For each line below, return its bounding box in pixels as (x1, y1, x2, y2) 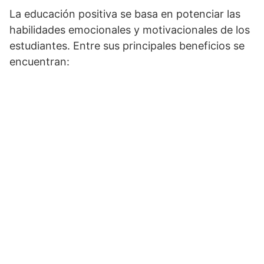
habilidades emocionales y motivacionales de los (9, 24, 250, 37)
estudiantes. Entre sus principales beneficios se (9, 39, 245, 52)
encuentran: (9, 55, 70, 68)
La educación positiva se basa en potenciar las (9, 8, 240, 21)
